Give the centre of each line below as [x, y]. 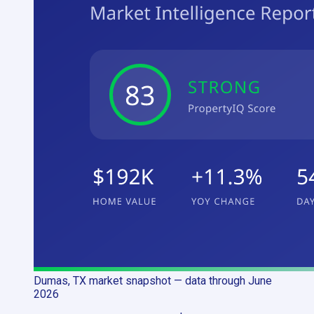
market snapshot [129, 280]
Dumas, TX [60, 280]
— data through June [221, 280]
